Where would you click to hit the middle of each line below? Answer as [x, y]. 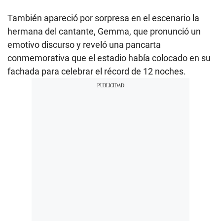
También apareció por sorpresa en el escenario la [103, 18]
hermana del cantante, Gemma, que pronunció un [104, 32]
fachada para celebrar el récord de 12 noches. [97, 72]
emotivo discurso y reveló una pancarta [84, 45]
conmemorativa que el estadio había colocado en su [109, 58]
